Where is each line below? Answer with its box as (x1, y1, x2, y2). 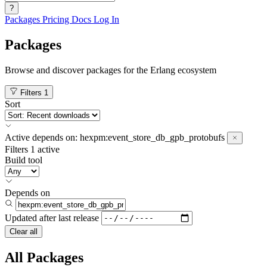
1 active (30, 144, 60, 154)
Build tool (5, 154, 42, 165)
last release (58, 212, 99, 223)
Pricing (42, 14, 72, 24)
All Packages (5, 249, 83, 265)
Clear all (10, 226, 38, 236)
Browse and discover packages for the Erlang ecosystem (5, 64, 216, 75)
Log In (94, 14, 119, 24)
